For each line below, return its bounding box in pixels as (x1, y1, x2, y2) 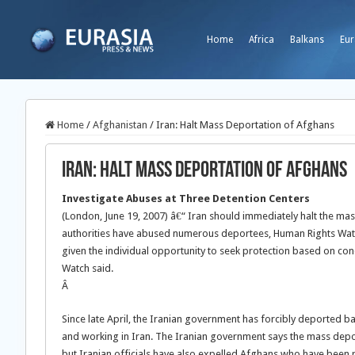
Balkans (290, 34, 324, 45)
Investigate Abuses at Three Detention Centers (62, 193, 310, 204)
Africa (249, 34, 274, 45)
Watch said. (62, 262, 113, 274)
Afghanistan (93, 119, 147, 131)
